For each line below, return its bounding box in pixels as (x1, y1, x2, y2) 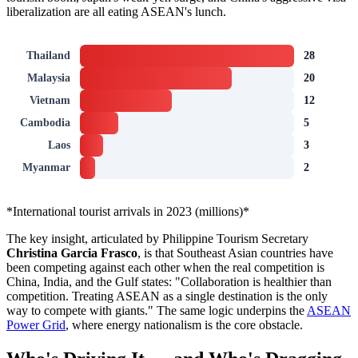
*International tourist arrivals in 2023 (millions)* (6, 205, 249, 219)
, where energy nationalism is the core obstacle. (66, 318, 303, 332)
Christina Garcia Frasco (6, 246, 137, 261)
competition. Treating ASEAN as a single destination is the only (6, 289, 328, 304)
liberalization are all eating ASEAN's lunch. (6, 5, 226, 19)
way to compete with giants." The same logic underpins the (6, 304, 307, 318)
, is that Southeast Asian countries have (137, 246, 333, 261)
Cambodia (20, 117, 70, 129)
